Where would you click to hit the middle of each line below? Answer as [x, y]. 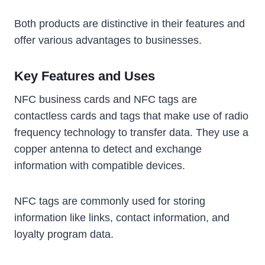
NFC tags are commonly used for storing [110, 201]
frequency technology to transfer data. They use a [131, 133]
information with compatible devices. [100, 166]
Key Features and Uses [85, 76]
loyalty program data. [64, 235]
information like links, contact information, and [122, 218]
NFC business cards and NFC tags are [106, 100]
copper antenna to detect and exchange [108, 149]
